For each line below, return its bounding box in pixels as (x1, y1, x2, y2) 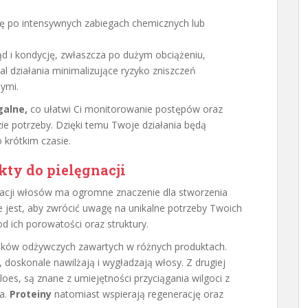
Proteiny (10, 287, 52, 300)
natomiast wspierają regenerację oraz (52, 287, 223, 300)
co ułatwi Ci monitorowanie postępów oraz (27, 102, 223, 115)
